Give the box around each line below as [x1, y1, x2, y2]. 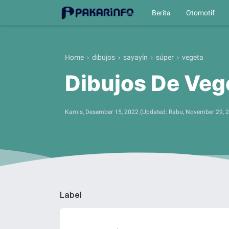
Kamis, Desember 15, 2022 [65, 108, 139, 116]
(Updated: [140, 108, 169, 116]
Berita [152, 9, 171, 17]
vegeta [182, 53, 203, 61]
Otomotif [186, 9, 215, 17]
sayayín [123, 53, 148, 61]
